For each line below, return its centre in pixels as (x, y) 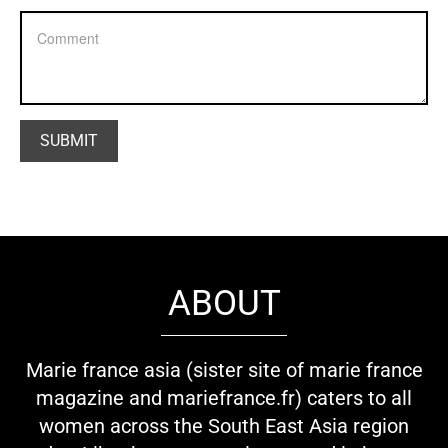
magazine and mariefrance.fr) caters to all (224, 398)
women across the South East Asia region (224, 426)
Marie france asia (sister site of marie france (224, 370)
